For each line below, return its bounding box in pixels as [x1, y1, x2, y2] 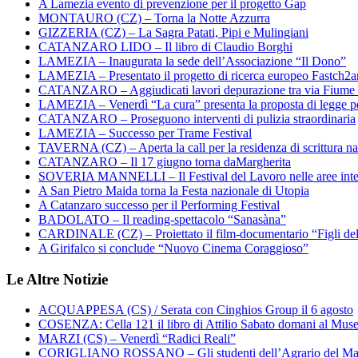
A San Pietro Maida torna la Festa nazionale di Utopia [38, 183, 309, 197]
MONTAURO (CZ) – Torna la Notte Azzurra [38, 10, 270, 25]
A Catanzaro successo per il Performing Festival [38, 197, 280, 212]
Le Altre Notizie [6, 270, 108, 288]
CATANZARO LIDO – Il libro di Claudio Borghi [38, 39, 292, 54]
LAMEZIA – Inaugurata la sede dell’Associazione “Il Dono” [38, 54, 346, 68]
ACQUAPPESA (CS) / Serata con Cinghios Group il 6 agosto [38, 303, 353, 317]
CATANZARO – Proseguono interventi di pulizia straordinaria [38, 111, 356, 125]
